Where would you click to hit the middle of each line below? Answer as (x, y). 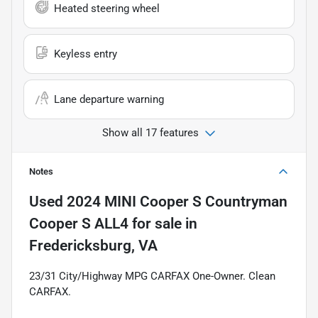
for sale (155, 223)
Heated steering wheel (107, 8)
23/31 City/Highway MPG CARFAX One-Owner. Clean (152, 276)
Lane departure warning (109, 99)
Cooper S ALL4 (79, 223)
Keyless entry (86, 54)
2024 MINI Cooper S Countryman (177, 201)
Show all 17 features (150, 132)
